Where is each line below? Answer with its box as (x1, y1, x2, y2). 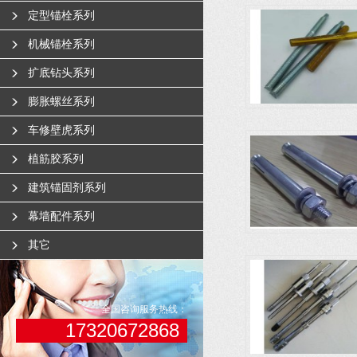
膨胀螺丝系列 (28, 95, 95, 108)
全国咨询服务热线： (101, 304, 187, 315)
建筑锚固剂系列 (28, 181, 106, 194)
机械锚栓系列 (28, 37, 95, 50)
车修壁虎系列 (28, 124, 95, 136)
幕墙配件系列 (28, 210, 95, 222)
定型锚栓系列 (28, 9, 95, 22)
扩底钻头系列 (28, 66, 95, 79)
